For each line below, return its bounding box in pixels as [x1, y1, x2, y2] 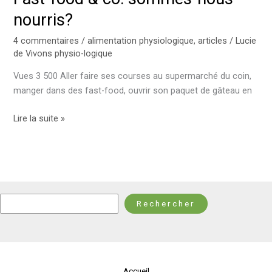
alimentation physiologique [87, 35, 194, 46]
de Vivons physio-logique [13, 47, 113, 59]
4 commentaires [13, 35, 80, 46]
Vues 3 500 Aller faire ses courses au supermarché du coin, [13, 70, 252, 82]
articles [198, 35, 228, 46]
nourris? [13, 10, 73, 30]
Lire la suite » [13, 113, 66, 124]
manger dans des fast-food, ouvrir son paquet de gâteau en [13, 85, 253, 97]
